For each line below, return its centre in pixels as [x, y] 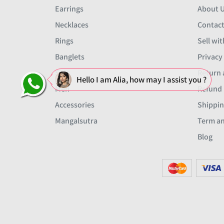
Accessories [75, 104]
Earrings [69, 8]
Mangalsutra [76, 120]
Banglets [70, 56]
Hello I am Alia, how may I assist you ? [141, 79]
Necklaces [72, 24]
